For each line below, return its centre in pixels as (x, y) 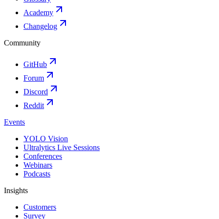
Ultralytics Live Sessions (62, 147)
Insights (16, 190)
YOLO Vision (46, 138)
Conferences (43, 156)
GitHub (35, 64)
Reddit (34, 105)
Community (22, 43)
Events (14, 122)
